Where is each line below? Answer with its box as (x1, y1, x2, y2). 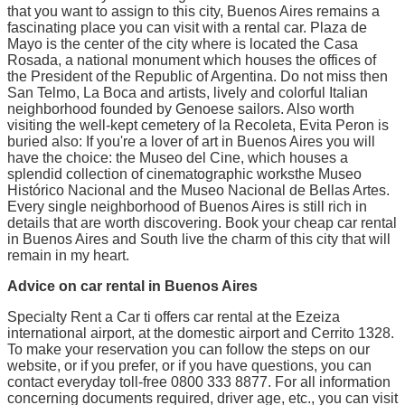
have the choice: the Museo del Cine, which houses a (7, 149, 348, 165)
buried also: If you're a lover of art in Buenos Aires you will (7, 133, 375, 149)
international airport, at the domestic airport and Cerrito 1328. (7, 325, 394, 341)
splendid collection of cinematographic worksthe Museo (7, 165, 362, 182)
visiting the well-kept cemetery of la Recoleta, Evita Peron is (7, 117, 389, 133)
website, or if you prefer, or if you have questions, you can (7, 357, 372, 373)
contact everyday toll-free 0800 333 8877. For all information (7, 373, 391, 390)
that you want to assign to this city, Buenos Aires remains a (7, 3, 380, 19)
